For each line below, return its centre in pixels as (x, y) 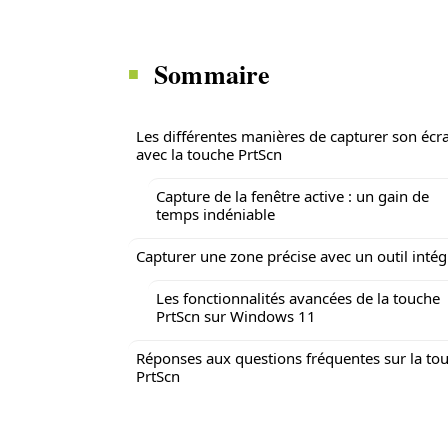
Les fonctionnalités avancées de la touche (298, 298)
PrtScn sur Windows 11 (236, 316)
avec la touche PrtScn (209, 154)
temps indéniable (215, 214)
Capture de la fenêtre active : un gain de (292, 196)
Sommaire (212, 74)
